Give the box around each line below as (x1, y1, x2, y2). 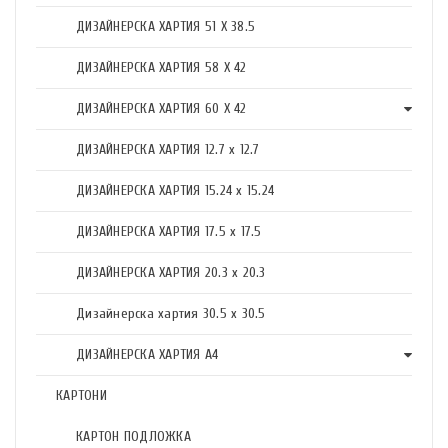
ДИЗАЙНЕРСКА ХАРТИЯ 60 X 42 (76, 100, 247, 117)
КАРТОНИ (56, 387, 107, 404)
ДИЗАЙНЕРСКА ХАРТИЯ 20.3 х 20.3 (76, 264, 266, 281)
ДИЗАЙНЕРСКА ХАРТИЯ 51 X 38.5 (76, 18, 255, 35)
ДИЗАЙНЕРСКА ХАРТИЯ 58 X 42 (76, 59, 247, 76)
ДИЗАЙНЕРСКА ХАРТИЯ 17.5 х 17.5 (76, 223, 262, 240)
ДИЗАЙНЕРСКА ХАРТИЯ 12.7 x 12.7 (76, 141, 260, 158)
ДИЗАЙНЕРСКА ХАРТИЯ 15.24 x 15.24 (76, 182, 274, 199)
